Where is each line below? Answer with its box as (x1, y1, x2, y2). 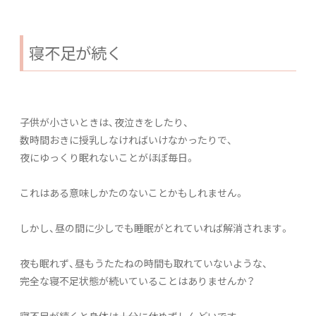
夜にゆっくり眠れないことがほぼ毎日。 (20, 150, 195, 164)
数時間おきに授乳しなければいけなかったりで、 (20, 132, 233, 147)
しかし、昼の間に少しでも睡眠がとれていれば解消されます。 (20, 220, 290, 235)
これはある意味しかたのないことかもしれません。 (20, 185, 245, 200)
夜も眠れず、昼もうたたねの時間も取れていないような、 (20, 255, 268, 270)
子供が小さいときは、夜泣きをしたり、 (20, 114, 189, 129)
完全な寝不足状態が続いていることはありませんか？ (20, 273, 255, 288)
